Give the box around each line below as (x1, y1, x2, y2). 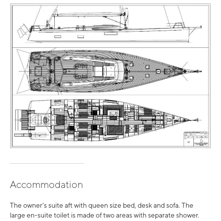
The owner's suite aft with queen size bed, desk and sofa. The (10, 201, 193, 209)
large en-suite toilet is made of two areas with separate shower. (10, 211, 199, 219)
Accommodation (10, 178, 83, 190)
